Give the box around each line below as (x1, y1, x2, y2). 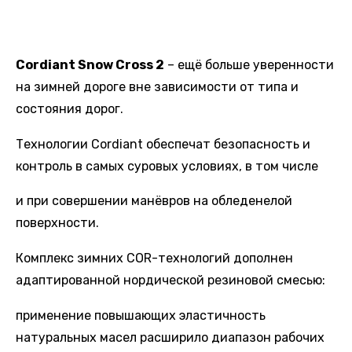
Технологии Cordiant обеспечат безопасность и (16, 136, 310, 152)
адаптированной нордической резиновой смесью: (16, 273, 328, 288)
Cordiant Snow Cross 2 (16, 57, 164, 72)
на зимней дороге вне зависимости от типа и (16, 79, 299, 94)
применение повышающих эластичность (16, 307, 266, 323)
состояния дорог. (16, 101, 126, 116)
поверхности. (16, 215, 99, 231)
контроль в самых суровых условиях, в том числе (16, 158, 321, 174)
